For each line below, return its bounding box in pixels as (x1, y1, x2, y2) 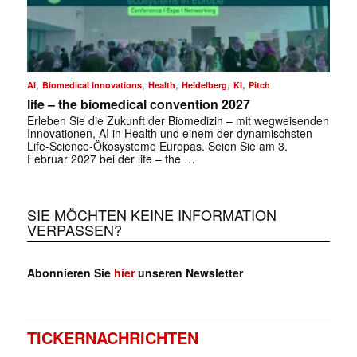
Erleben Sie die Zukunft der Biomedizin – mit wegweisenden (26, 112, 329, 128)
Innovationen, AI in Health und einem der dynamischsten (26, 124, 312, 141)
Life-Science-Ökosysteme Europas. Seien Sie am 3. (26, 137, 288, 154)
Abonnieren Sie (26, 264, 114, 280)
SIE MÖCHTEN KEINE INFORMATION (26, 203, 277, 225)
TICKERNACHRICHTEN (26, 325, 198, 349)
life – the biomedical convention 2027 (26, 94, 250, 113)
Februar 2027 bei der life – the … (26, 150, 195, 167)
